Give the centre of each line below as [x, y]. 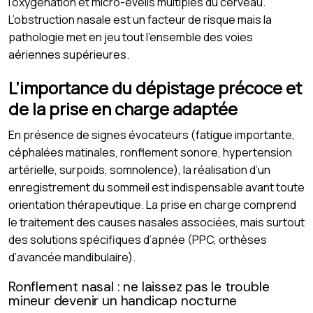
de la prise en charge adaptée [123, 108]
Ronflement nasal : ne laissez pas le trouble [139, 286]
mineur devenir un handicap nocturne [123, 300]
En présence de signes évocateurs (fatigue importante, [152, 134]
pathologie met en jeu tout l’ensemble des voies [131, 37]
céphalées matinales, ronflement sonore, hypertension [150, 152]
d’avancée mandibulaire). [72, 257]
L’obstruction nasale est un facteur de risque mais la [140, 19]
